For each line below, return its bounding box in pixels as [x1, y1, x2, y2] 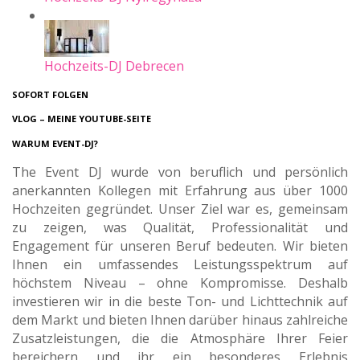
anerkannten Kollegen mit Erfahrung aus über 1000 [12, 182, 348, 200]
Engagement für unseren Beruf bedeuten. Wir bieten [12, 237, 348, 256]
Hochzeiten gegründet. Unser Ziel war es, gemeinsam [12, 200, 348, 219]
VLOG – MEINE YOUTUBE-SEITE [12, 112, 151, 125]
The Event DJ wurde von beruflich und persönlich [12, 163, 348, 182]
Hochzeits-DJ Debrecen [44, 56, 184, 75]
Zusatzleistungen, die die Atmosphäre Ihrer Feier [12, 329, 348, 348]
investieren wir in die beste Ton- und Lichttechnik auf [12, 292, 348, 311]
